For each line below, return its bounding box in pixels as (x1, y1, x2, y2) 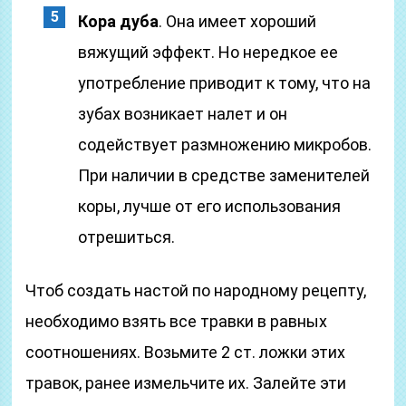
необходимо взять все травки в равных (25, 312, 328, 331)
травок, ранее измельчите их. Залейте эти (25, 373, 347, 392)
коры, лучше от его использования (78, 197, 342, 216)
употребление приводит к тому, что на (78, 73, 372, 92)
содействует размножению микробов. (78, 135, 372, 154)
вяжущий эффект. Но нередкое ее (78, 43, 339, 62)
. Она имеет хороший (159, 12, 317, 31)
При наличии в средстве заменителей (78, 166, 371, 185)
